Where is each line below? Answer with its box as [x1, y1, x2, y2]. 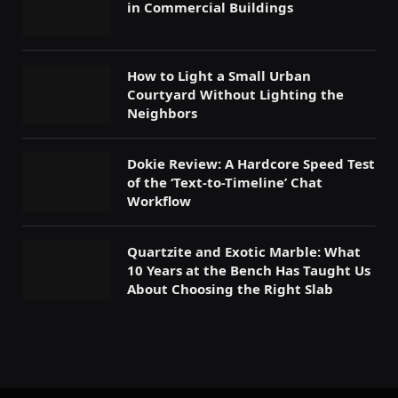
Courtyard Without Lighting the [127, 85, 344, 104]
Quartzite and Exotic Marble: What [127, 242, 361, 260]
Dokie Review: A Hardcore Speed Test [127, 155, 375, 172]
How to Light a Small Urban [127, 67, 311, 85]
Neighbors [127, 104, 197, 123]
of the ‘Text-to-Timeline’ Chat [127, 173, 322, 191]
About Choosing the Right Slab [127, 279, 333, 298]
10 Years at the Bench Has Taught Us [127, 260, 370, 279]
